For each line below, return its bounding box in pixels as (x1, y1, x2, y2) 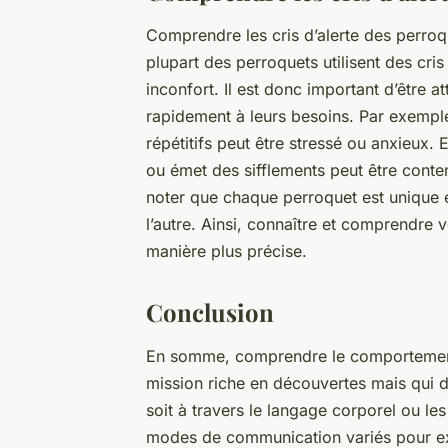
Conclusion (146, 296, 274, 329)
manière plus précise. (146, 241, 307, 262)
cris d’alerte (272, 25, 359, 46)
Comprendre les (146, 25, 272, 46)
